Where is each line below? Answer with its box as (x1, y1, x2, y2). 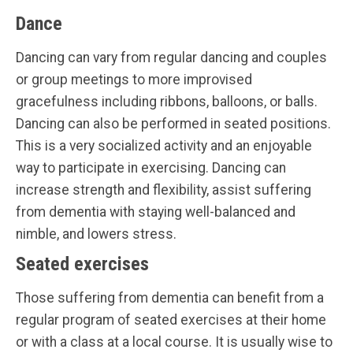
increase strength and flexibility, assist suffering (16, 182, 311, 199)
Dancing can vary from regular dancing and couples (16, 50, 327, 66)
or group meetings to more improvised (16, 72, 252, 88)
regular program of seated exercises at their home (16, 312, 326, 329)
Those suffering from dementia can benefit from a (16, 290, 324, 307)
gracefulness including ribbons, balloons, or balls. (16, 94, 318, 110)
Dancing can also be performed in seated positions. (16, 116, 331, 132)
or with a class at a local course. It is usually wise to (16, 334, 333, 351)
